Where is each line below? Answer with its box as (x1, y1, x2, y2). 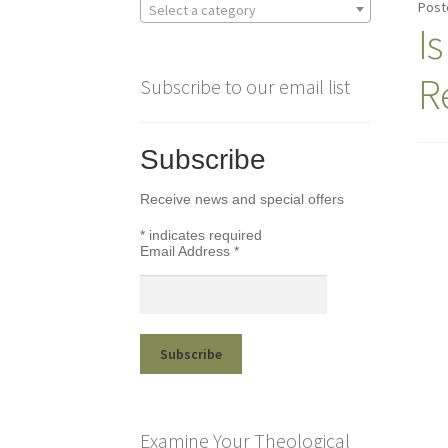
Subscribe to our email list (140, 73, 351, 99)
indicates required (145, 227, 263, 244)
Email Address (140, 243, 235, 260)
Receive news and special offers (140, 191, 345, 208)
